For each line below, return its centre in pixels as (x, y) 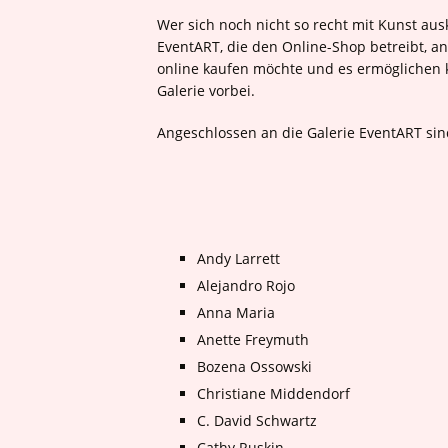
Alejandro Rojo (246, 285)
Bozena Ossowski (254, 366)
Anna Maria (236, 312)
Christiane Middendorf (273, 393)
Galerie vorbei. (206, 90)
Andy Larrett (238, 258)
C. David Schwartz (257, 420)
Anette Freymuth (253, 339)
